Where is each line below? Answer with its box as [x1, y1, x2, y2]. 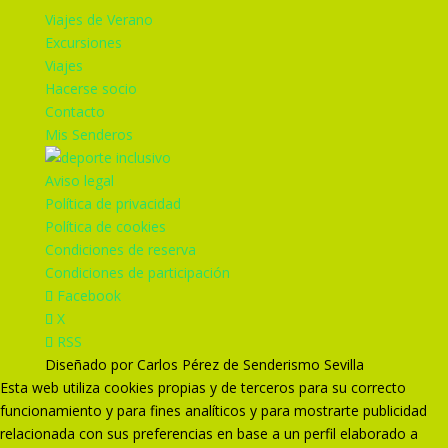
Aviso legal [44, 171, 114, 190]
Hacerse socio [44, 79, 137, 98]
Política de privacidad [44, 194, 181, 213]
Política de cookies [44, 217, 166, 236]
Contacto [44, 102, 105, 121]
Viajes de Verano [44, 10, 153, 29]
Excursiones [44, 33, 122, 52]
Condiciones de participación [44, 263, 230, 282]
